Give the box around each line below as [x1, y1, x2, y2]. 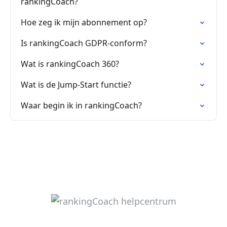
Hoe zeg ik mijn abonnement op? [21, 17, 147, 28]
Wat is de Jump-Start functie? [21, 79, 131, 90]
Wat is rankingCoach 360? [21, 58, 119, 69]
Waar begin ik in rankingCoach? [21, 100, 142, 111]
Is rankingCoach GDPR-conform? [21, 37, 147, 49]
